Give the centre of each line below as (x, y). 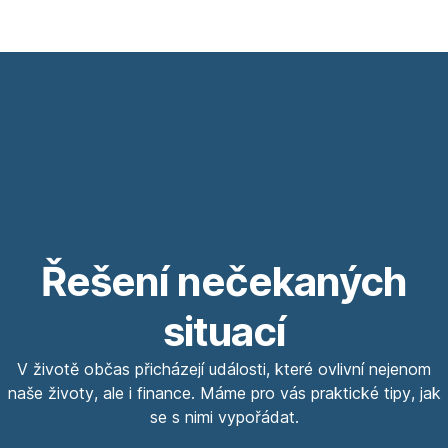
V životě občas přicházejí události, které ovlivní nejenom (224, 368)
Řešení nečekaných (224, 281)
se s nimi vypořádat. (224, 416)
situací (224, 331)
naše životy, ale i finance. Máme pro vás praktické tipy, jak (224, 392)
